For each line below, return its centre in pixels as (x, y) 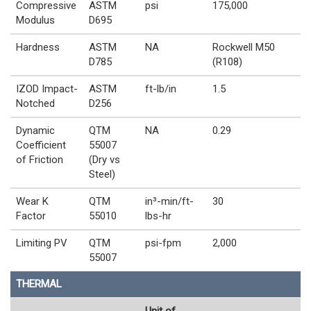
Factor (31, 216)
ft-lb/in (161, 89)
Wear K (32, 202)
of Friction (40, 160)
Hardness (38, 48)
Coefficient (41, 145)
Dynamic (35, 131)
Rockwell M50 (244, 48)
